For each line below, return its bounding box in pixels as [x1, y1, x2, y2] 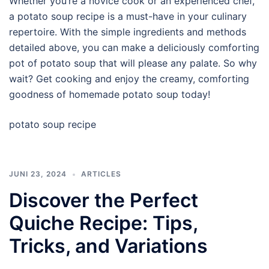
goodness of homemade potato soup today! [9, 88, 210, 100]
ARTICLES [81, 169, 121, 178]
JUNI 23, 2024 [9, 169, 67, 178]
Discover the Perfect [9, 189, 198, 212]
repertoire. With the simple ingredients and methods [9, 26, 246, 38]
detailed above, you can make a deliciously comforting [9, 41, 259, 53]
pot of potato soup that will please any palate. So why [9, 57, 257, 69]
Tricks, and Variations [9, 234, 208, 258]
